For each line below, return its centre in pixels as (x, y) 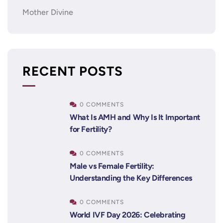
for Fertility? (91, 129)
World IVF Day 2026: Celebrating (128, 215)
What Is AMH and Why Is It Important (135, 117)
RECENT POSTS (73, 71)
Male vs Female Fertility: (112, 166)
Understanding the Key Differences (131, 178)
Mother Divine (48, 12)
